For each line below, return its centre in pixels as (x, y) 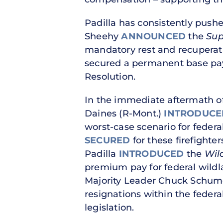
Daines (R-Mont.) (124, 113)
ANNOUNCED (154, 36)
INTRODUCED (151, 154)
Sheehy (103, 36)
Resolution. (111, 76)
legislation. (111, 207)
